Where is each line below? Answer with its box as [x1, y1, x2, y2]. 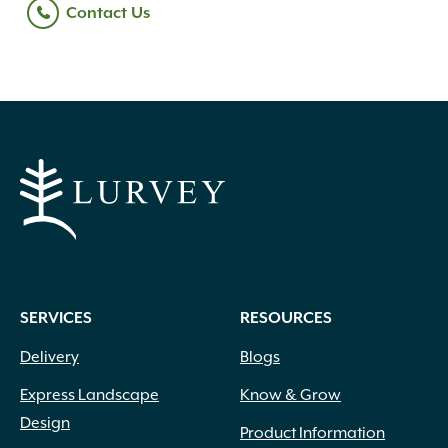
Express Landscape [20, 386, 159, 404]
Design [20, 414, 70, 432]
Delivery [20, 348, 79, 366]
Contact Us [66, 3, 150, 23]
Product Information [240, 424, 385, 442]
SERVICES [20, 309, 92, 328]
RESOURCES [240, 309, 332, 328]
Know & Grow [240, 386, 341, 404]
